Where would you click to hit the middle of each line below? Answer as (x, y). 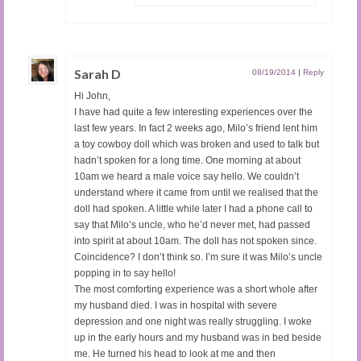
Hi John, (92, 96)
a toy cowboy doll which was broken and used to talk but (197, 145)
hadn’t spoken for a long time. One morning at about (187, 161)
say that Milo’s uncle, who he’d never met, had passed (192, 225)
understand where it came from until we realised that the (196, 193)
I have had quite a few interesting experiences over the (193, 112)
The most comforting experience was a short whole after (196, 290)
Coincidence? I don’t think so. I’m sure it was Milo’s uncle (198, 257)
